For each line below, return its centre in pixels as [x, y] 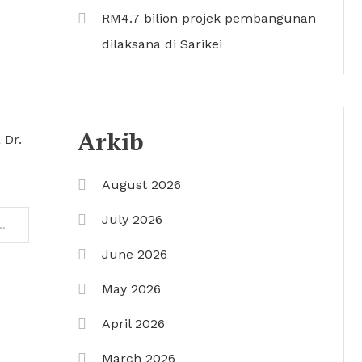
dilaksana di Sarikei [162, 44]
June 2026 [135, 254]
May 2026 [131, 289]
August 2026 [141, 185]
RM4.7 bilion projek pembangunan [209, 18]
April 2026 [133, 324]
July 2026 [132, 219]
